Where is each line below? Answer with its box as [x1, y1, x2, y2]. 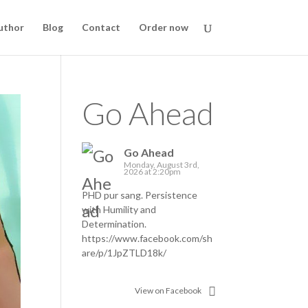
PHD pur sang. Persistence [82, 189, 198, 201]
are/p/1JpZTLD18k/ [82, 247, 167, 258]
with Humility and [82, 203, 157, 215]
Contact [81, 21, 120, 33]
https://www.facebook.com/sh [82, 232, 213, 244]
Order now [138, 21, 188, 33]
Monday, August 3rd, [124, 159, 200, 170]
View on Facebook [134, 285, 201, 296]
